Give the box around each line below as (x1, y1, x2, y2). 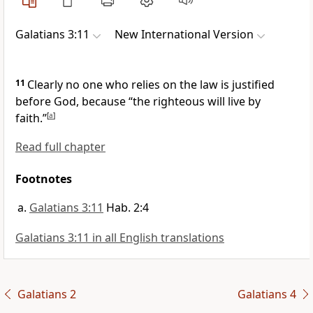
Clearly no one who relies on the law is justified (27, 77, 275, 93)
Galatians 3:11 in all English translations (15, 230, 224, 246)
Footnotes (15, 171, 72, 187)
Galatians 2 (17, 286, 76, 303)
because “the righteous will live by (79, 94, 261, 110)
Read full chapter (15, 139, 105, 155)
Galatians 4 (237, 286, 296, 303)
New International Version (115, 27, 254, 43)
